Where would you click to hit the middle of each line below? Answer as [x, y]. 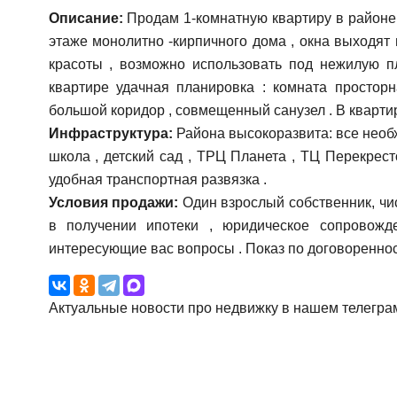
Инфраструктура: [110, 133]
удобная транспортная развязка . [157, 179]
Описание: [86, 18]
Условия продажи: [113, 202]
